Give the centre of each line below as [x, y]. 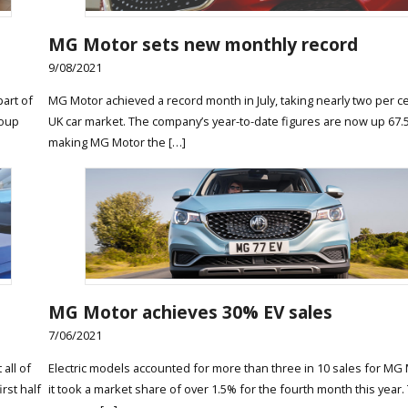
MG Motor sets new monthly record [203, 44]
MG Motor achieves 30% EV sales [190, 312]
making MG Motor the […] [117, 142]
